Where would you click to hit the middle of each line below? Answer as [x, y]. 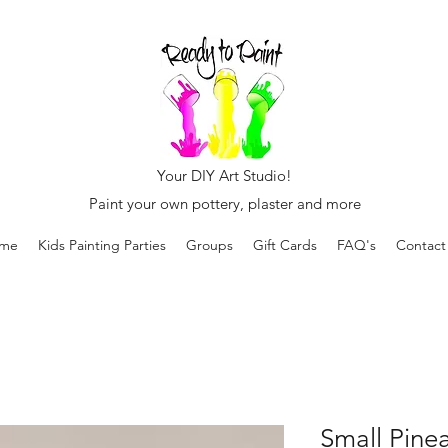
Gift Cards [285, 245]
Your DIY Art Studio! [224, 175]
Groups [209, 245]
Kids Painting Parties [102, 245]
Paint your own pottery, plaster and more [224, 203]
